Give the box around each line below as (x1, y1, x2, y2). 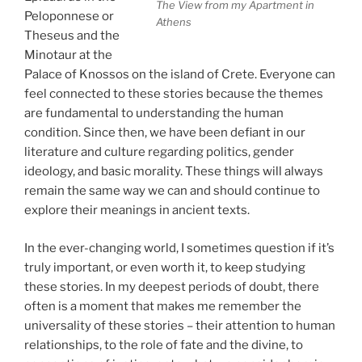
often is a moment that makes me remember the (24, 298, 301, 314)
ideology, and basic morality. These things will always (24, 164, 323, 179)
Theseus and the (24, 28, 120, 44)
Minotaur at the (24, 48, 112, 63)
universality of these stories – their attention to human (24, 318, 335, 333)
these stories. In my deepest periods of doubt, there (24, 279, 319, 294)
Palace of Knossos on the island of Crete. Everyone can (24, 67, 335, 82)
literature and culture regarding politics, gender (24, 145, 294, 160)
